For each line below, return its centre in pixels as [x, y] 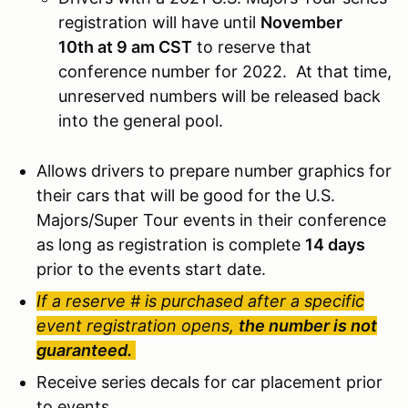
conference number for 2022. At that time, [225, 71]
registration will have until [159, 22]
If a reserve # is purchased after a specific [200, 301]
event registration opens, [138, 325]
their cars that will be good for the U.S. [186, 195]
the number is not [308, 325]
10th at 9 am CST [125, 46]
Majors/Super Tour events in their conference [211, 219]
